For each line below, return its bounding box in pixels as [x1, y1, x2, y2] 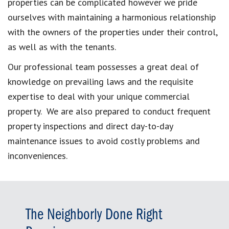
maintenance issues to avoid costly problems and [8, 134, 200, 147]
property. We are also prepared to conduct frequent [8, 105, 211, 117]
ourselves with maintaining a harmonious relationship [8, 11, 216, 23]
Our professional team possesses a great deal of [8, 60, 199, 73]
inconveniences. [8, 149, 67, 162]
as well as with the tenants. [8, 40, 116, 53]
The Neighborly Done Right [26, 207, 163, 223]
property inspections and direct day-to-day [8, 120, 173, 132]
